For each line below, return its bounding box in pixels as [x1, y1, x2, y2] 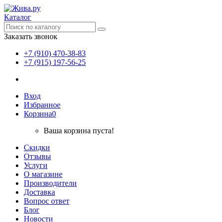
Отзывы [24, 152, 51, 161]
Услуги [24, 161, 48, 169]
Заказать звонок [4, 32, 57, 41]
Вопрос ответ [24, 197, 69, 205]
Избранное [24, 101, 60, 109]
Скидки [24, 143, 50, 152]
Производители [24, 179, 77, 187]
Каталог [4, 13, 31, 21]
